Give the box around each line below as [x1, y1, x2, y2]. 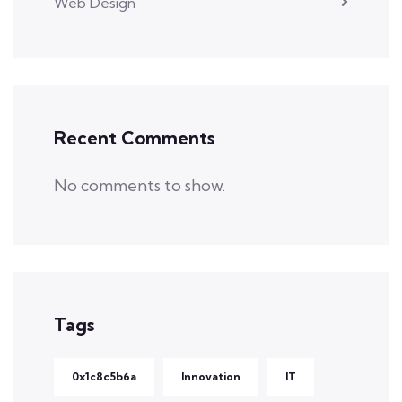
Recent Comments [54, 126, 214, 149]
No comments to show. [54, 174, 225, 196]
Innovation [181, 369, 240, 383]
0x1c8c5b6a [72, 369, 136, 383]
